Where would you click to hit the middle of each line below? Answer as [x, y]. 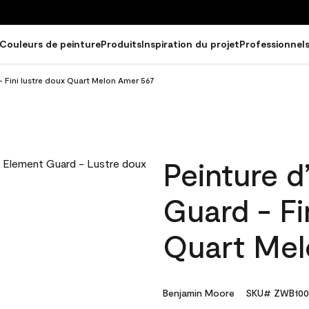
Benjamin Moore [199, 293]
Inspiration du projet [190, 44]
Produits [121, 44]
